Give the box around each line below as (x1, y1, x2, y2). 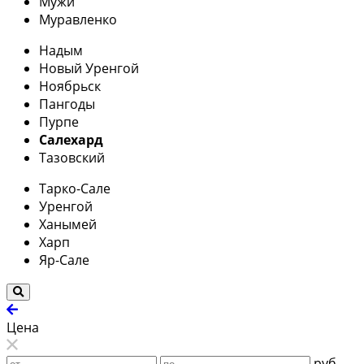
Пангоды (39, 94, 95, 113)
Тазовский (39, 148, 105, 167)
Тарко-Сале (39, 179, 110, 197)
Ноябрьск (39, 76, 101, 95)
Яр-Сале (39, 250, 89, 269)
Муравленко (39, 10, 117, 28)
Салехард (39, 130, 103, 149)
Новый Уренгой (39, 58, 139, 77)
